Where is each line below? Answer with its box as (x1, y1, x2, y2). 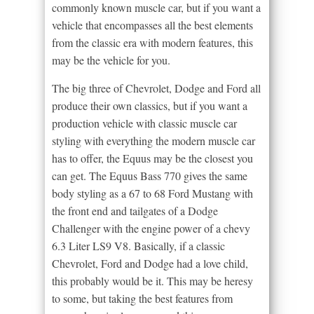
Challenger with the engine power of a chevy (52, 221, 250, 236)
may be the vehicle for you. (52, 53, 170, 68)
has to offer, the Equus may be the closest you (52, 151, 253, 166)
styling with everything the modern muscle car (52, 133, 255, 149)
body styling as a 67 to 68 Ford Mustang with (52, 186, 253, 201)
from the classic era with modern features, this (52, 35, 253, 50)
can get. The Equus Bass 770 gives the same (52, 168, 247, 184)
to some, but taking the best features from (52, 291, 233, 306)
